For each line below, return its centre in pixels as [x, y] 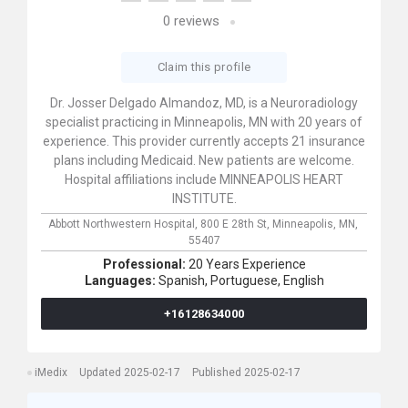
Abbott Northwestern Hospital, [124, 224]
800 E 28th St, [236, 224]
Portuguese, [245, 280]
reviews [194, 21]
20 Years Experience [247, 264]
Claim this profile [204, 67]
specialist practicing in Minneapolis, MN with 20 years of [204, 122]
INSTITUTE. [204, 199]
